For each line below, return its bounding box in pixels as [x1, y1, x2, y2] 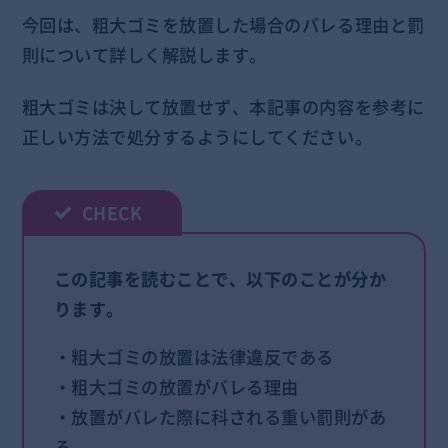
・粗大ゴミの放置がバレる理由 [53, 373, 299, 400]
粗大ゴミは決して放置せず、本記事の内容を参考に [21, 93, 425, 120]
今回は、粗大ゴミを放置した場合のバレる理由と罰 [21, 11, 425, 38]
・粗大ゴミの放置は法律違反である [53, 343, 334, 370]
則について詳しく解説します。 [21, 41, 267, 68]
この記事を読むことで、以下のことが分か [53, 265, 387, 292]
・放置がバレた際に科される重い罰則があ [53, 403, 387, 430]
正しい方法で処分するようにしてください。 [21, 123, 373, 150]
